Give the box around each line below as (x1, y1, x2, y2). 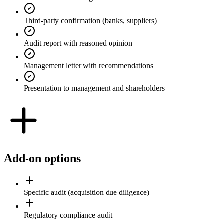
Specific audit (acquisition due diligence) (24, 188, 149, 197)
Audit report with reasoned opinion (24, 38, 132, 47)
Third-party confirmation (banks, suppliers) (24, 16, 157, 25)
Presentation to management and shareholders (24, 83, 165, 92)
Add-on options (4, 151, 81, 165)
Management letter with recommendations (24, 61, 153, 70)
